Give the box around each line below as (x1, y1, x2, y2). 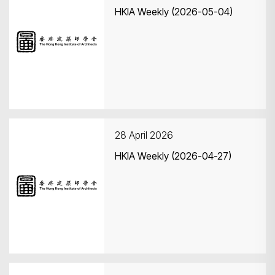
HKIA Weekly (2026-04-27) (115, 150, 232, 162)
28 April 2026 (115, 129, 173, 141)
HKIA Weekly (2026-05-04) (115, 6, 233, 18)
